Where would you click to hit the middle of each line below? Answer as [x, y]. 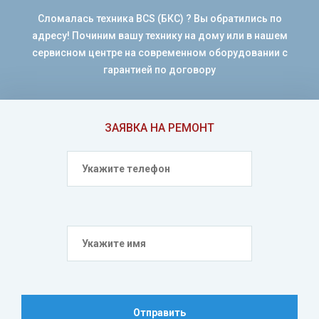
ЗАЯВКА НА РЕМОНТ [159, 128]
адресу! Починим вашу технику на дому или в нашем [159, 36]
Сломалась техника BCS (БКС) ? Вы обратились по [159, 19]
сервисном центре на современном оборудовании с [159, 53]
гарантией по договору [159, 70]
